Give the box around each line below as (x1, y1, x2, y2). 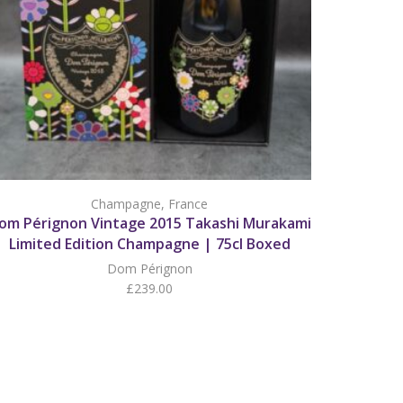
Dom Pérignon (106, 260, 193, 278)
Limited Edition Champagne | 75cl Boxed (8, 234, 291, 255)
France (168, 195, 208, 213)
